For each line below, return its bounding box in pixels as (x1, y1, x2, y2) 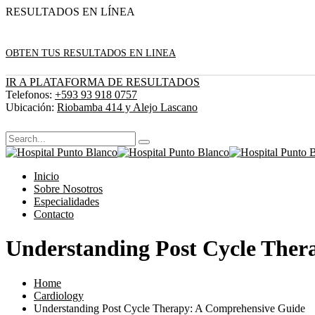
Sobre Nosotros (34, 183, 103, 195)
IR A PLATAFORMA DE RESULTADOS (6, 76, 200, 88)
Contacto (34, 208, 74, 220)
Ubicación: (6, 101, 54, 113)
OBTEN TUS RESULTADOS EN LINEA (6, 48, 176, 58)
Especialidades (34, 195, 99, 207)
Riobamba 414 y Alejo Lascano (57, 101, 198, 113)
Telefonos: (6, 89, 52, 101)
